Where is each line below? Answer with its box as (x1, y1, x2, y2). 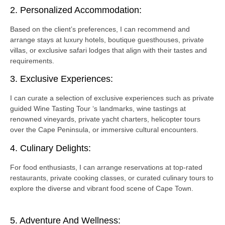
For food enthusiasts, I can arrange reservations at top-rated (10, 163, 202, 171)
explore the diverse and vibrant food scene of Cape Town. (10, 184, 193, 192)
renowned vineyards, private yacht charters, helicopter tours (10, 115, 200, 124)
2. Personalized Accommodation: (10, 5, 142, 16)
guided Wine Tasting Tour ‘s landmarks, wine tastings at (10, 104, 186, 113)
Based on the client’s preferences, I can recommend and (10, 25, 190, 34)
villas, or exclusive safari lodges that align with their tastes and (10, 46, 207, 55)
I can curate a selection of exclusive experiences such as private (10, 94, 214, 102)
